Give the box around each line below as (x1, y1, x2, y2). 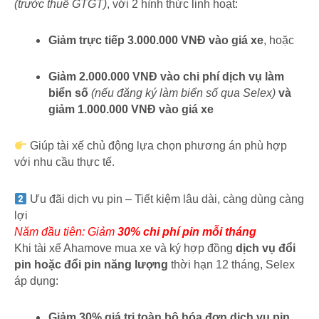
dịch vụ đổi (236, 242, 296, 255)
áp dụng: (14, 275, 58, 288)
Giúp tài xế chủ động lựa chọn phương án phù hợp (27, 140, 288, 152)
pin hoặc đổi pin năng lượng (14, 258, 168, 271)
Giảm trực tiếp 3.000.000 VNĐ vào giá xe (48, 34, 263, 47)
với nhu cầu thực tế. (14, 156, 115, 169)
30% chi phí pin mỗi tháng (117, 226, 256, 239)
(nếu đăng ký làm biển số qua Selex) (91, 87, 276, 100)
